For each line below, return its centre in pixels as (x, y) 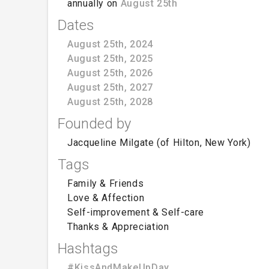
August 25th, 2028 (110, 101)
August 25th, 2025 (110, 58)
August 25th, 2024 (110, 44)
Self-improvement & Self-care (136, 212)
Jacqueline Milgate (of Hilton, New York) (159, 142)
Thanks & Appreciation (118, 226)
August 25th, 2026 (110, 73)
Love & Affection (106, 198)
